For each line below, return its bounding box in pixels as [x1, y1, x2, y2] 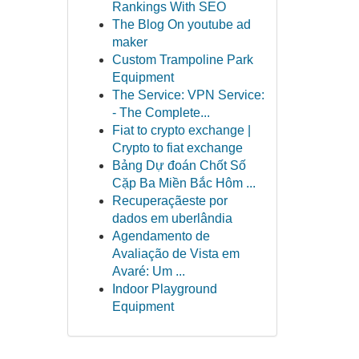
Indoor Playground [111, 282, 217, 296]
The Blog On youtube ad [111, 18, 251, 31]
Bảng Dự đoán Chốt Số [111, 159, 246, 172]
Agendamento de [111, 229, 210, 243]
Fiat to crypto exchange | [111, 123, 251, 137]
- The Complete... [111, 106, 210, 119]
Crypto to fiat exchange [111, 141, 243, 155]
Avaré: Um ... [111, 264, 185, 278]
